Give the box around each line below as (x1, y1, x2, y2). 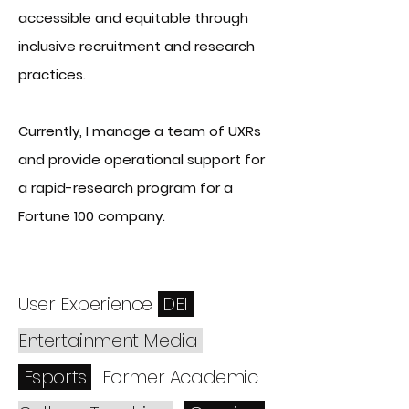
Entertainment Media (18, 328, 203, 353)
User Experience (18, 291, 158, 317)
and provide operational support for (18, 150, 265, 169)
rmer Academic (121, 364, 258, 390)
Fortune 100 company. (18, 206, 165, 225)
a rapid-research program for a (18, 178, 233, 197)
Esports (18, 364, 92, 390)
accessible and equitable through (18, 8, 248, 27)
